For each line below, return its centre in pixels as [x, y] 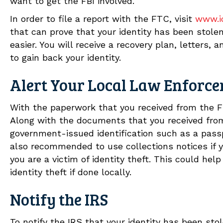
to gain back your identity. [65, 57]
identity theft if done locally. [71, 172]
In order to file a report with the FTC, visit [103, 18]
